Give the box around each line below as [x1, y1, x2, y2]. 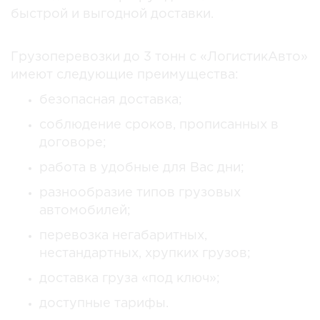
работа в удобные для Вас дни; [39, 161, 244, 174]
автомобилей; [39, 204, 131, 216]
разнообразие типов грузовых [39, 186, 241, 199]
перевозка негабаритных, [39, 229, 207, 241]
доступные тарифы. [39, 297, 169, 309]
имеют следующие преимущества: [11, 69, 239, 81]
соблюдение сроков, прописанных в [39, 119, 279, 131]
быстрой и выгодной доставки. [11, 8, 214, 20]
